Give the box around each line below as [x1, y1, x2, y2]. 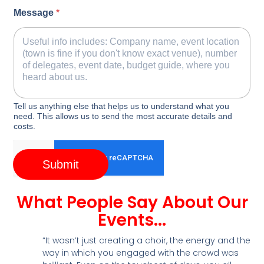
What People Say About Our [16, 190, 248, 214]
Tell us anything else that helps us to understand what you [14, 101, 230, 111]
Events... [98, 208, 166, 232]
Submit [42, 157, 80, 171]
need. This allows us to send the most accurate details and [14, 111, 233, 121]
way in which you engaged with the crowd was [42, 246, 239, 259]
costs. [14, 121, 36, 131]
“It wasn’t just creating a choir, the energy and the [42, 234, 251, 246]
